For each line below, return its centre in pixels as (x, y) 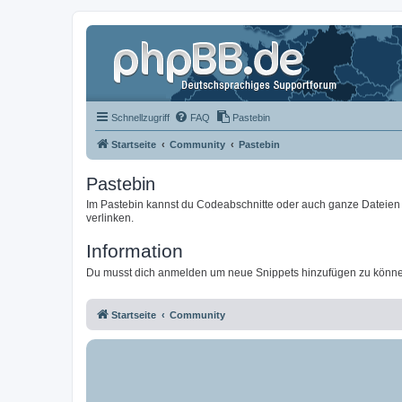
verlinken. (110, 218)
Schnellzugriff (140, 118)
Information (135, 251)
